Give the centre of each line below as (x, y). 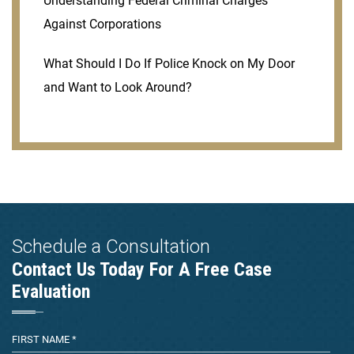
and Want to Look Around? (118, 88)
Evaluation (51, 292)
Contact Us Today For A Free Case (142, 270)
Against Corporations (102, 24)
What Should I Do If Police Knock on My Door (169, 64)
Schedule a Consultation (111, 247)
